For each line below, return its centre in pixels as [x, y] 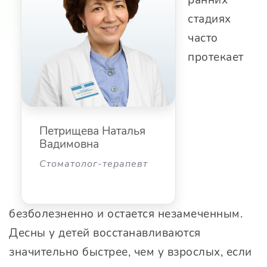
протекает [216, 58]
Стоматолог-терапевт [94, 164]
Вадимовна [69, 145]
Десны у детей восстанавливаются [105, 233]
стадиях [209, 19]
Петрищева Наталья [92, 131]
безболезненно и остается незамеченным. [126, 214]
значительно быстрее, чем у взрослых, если [131, 252]
